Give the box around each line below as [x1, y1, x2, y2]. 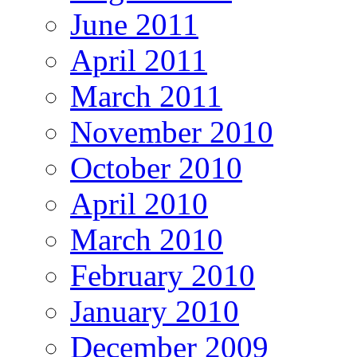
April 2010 [70, 186, 208, 222]
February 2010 [70, 258, 255, 293]
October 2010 [70, 151, 242, 186]
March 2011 [70, 79, 222, 114]
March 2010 [70, 222, 223, 257]
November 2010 [70, 115, 273, 150]
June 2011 [70, 7, 198, 42]
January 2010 [70, 294, 239, 329]
